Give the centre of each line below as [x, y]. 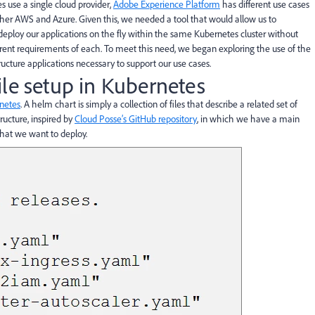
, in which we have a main [248, 119]
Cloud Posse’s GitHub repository [136, 119]
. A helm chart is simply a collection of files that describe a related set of [159, 104]
